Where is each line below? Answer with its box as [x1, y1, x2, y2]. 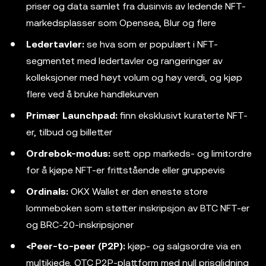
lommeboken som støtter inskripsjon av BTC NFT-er [26, 202, 249, 214]
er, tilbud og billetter [26, 126, 112, 138]
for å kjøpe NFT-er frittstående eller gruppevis [26, 164, 225, 176]
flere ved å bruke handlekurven [26, 88, 159, 100]
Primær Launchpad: [26, 110, 118, 121]
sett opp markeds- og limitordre [110, 148, 252, 159]
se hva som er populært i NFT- [84, 39, 218, 50]
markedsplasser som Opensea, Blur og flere [26, 17, 216, 28]
